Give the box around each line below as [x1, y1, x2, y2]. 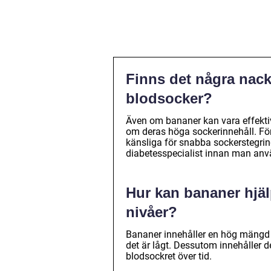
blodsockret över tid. [126, 250, 212, 263]
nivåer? [126, 204, 177, 221]
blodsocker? [126, 90, 212, 107]
